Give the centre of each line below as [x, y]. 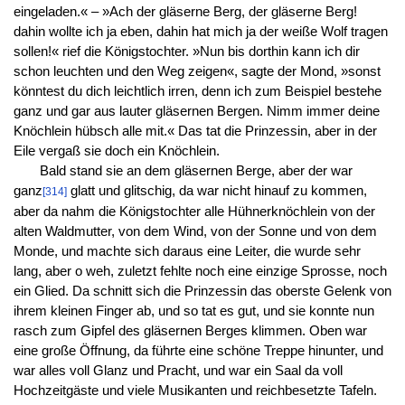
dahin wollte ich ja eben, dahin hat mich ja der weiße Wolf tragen [200, 31]
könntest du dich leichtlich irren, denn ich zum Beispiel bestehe [197, 91]
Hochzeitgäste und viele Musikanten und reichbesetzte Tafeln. [195, 390]
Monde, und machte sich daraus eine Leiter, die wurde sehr [187, 251]
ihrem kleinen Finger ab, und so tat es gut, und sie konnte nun [193, 311]
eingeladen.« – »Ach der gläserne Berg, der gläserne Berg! [185, 11]
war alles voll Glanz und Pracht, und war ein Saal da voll [178, 370]
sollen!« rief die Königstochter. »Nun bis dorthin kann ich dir [186, 51]
